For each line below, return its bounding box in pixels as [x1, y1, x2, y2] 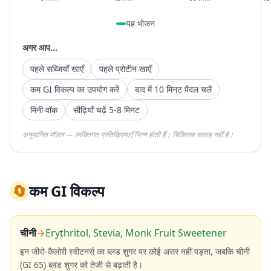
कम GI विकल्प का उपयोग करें [30, 83, 119, 95]
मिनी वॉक [30, 104, 57, 116]
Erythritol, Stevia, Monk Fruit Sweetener [45, 226, 227, 240]
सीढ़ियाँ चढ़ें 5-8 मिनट [73, 104, 140, 116]
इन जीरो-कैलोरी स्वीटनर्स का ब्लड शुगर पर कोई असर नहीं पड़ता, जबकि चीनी [20, 246, 250, 257]
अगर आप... [22, 42, 57, 53]
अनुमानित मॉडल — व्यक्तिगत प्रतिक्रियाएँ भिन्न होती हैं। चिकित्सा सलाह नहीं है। [22, 129, 233, 140]
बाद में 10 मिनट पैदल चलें [135, 83, 212, 95]
